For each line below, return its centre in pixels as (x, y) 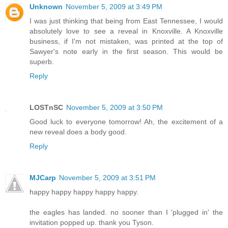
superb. (42, 61)
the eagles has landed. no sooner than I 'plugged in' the (126, 212)
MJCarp (43, 177)
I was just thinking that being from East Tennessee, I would (126, 21)
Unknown (46, 6)
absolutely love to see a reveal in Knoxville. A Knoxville (126, 31)
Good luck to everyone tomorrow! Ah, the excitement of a (126, 121)
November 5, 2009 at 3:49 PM (114, 6)
